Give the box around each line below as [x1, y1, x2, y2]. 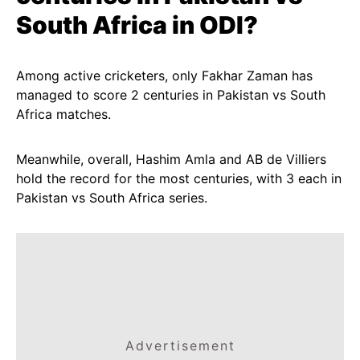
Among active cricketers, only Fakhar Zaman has [16, 67, 313, 84]
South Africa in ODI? [16, 10, 258, 39]
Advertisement [125, 337, 235, 354]
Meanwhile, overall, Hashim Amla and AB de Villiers [16, 151, 326, 167]
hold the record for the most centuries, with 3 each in [16, 170, 342, 186]
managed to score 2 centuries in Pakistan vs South [16, 87, 325, 103]
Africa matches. [16, 106, 111, 122]
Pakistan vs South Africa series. [16, 190, 207, 206]
